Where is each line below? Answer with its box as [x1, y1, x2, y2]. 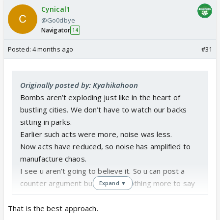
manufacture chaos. [20, 153, 86, 164]
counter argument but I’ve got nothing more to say [20, 178, 195, 188]
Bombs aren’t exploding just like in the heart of [20, 92, 180, 102]
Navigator [41, 26, 70, 34]
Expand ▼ [99, 179, 126, 187]
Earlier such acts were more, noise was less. [20, 129, 172, 139]
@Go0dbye [41, 15, 75, 25]
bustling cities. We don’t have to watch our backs [20, 104, 187, 114]
